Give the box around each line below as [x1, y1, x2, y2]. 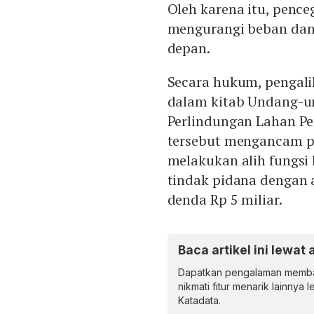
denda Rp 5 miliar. [167, 190, 282, 210]
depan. [167, 39, 210, 58]
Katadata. [177, 294, 221, 307]
